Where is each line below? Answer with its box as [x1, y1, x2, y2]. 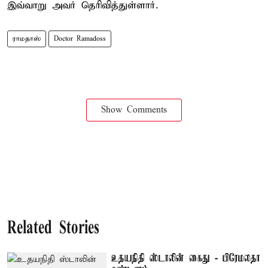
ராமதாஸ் [13, 34, 41, 43]
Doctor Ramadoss [54, 34, 106, 43]
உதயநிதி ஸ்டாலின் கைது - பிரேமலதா [111, 252, 261, 264]
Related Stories [7, 219, 99, 238]
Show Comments [101, 104, 167, 115]
